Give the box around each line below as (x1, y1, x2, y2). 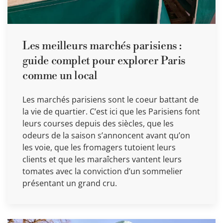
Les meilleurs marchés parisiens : (22, 39, 182, 53)
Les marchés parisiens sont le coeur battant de (22, 94, 199, 105)
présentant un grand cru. (22, 177, 117, 189)
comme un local (22, 69, 98, 83)
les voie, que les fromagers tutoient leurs (22, 141, 176, 153)
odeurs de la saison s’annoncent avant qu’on (22, 129, 190, 141)
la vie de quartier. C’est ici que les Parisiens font (22, 106, 200, 117)
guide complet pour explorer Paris (22, 54, 186, 68)
